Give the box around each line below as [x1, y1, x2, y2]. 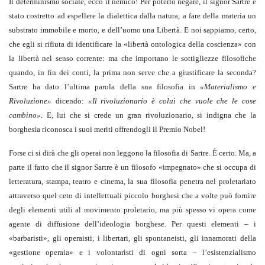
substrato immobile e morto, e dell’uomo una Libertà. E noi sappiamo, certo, [9, 25, 256, 35]
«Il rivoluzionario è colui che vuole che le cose [88, 96, 257, 106]
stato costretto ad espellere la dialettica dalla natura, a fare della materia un [9, 11, 256, 21]
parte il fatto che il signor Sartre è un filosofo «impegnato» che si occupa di [9, 163, 256, 172]
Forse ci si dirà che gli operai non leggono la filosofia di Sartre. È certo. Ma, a [9, 148, 256, 158]
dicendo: [51, 96, 88, 106]
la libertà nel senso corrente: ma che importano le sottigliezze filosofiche [9, 54, 256, 63]
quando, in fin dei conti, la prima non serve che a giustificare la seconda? [9, 68, 256, 77]
